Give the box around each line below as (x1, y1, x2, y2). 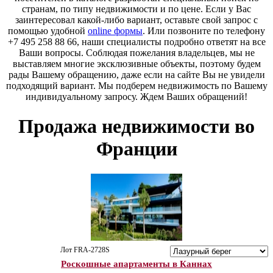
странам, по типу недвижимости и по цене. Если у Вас (22, 4, 251, 14)
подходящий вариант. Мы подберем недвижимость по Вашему (5, 80, 268, 91)
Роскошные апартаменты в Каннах (61, 258, 212, 269)
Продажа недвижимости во (18, 115, 255, 138)
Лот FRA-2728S (60, 245, 115, 254)
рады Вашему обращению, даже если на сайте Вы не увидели (8, 69, 265, 80)
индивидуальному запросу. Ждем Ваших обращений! (26, 91, 247, 102)
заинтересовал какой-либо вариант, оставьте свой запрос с (15, 15, 258, 25)
